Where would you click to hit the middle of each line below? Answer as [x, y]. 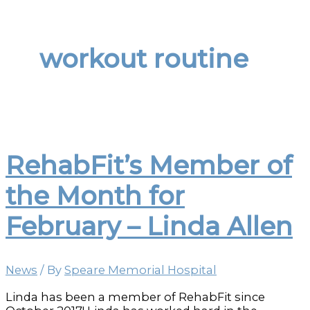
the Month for [95, 195]
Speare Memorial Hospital [140, 270]
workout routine [144, 59]
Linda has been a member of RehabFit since [135, 297]
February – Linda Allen [149, 226]
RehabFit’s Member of [149, 165]
